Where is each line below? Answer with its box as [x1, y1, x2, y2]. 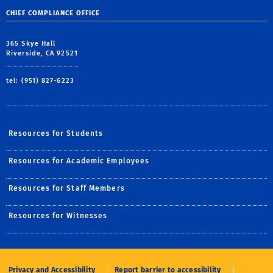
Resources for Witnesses [9, 211, 108, 220]
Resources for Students [9, 129, 104, 138]
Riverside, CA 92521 [6, 49, 78, 57]
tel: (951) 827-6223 [6, 76, 74, 85]
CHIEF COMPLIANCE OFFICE [6, 9, 100, 17]
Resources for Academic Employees [9, 156, 150, 165]
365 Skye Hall [6, 39, 56, 48]
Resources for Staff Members [9, 183, 125, 193]
